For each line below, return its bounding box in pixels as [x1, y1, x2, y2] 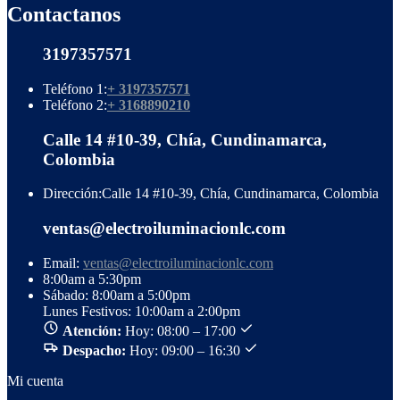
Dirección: [43, 186, 102, 202]
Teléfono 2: [43, 96, 107, 112]
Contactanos [7, 3, 121, 27]
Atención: [62, 322, 121, 338]
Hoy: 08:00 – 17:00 [121, 322, 239, 338]
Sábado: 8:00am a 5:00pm [43, 287, 190, 303]
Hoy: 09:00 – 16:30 [126, 342, 244, 358]
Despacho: [62, 342, 126, 358]
